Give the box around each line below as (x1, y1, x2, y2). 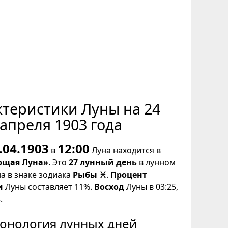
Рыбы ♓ (73, 169, 106, 181)
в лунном (137, 157, 176, 168)
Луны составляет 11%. (3, 181, 94, 193)
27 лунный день (69, 157, 137, 168)
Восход (94, 181, 124, 193)
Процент (110, 169, 147, 181)
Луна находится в (90, 145, 161, 156)
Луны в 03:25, (124, 181, 178, 193)
